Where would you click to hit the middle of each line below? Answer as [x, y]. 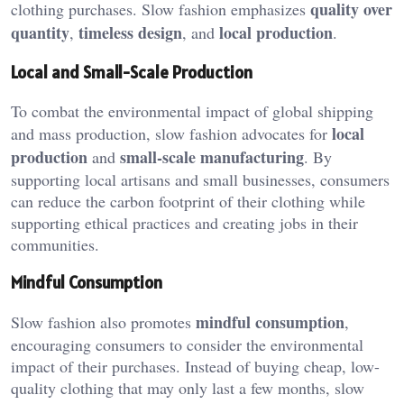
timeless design [130, 33]
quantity [40, 33]
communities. [55, 244]
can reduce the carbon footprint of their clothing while [188, 201]
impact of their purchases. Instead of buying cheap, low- [195, 367]
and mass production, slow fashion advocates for [171, 133]
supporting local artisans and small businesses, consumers [200, 179]
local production [276, 33]
